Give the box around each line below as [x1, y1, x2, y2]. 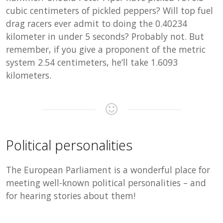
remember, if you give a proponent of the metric [6, 43, 206, 55]
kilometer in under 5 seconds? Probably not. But [6, 30, 205, 42]
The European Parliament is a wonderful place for [6, 164, 211, 176]
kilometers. [6, 69, 52, 81]
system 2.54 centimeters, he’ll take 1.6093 [6, 56, 178, 68]
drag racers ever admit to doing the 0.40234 [6, 17, 188, 29]
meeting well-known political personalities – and [6, 177, 207, 189]
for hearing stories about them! [6, 190, 136, 202]
